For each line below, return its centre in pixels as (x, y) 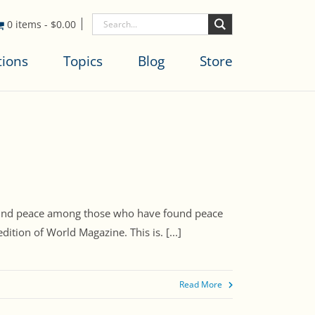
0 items (26, 24)
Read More (201, 285)
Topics (83, 61)
